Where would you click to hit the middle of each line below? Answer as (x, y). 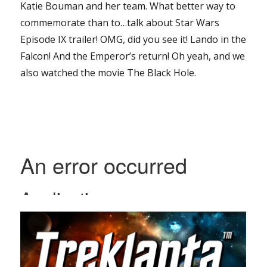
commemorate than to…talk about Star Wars (120, 23)
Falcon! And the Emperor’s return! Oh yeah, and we (133, 56)
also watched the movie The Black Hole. (108, 73)
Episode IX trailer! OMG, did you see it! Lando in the (133, 40)
